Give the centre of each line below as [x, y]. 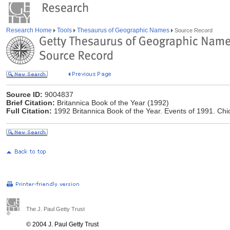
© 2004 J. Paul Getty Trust [62, 224]
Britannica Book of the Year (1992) [112, 103]
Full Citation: [29, 111]
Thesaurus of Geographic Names [123, 30]
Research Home [30, 30]
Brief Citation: [31, 103]
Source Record [193, 30]
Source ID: [24, 94]
